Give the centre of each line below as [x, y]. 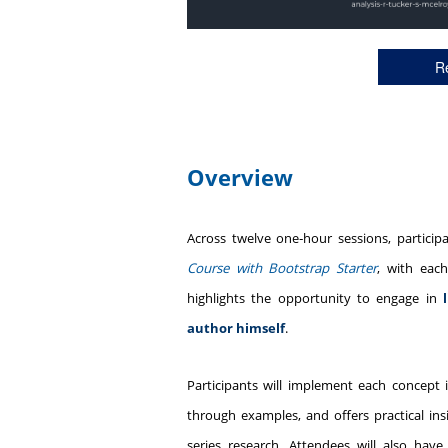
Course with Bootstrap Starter [282, 267]
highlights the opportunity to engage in [315, 297]
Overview [243, 176]
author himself [236, 327]
